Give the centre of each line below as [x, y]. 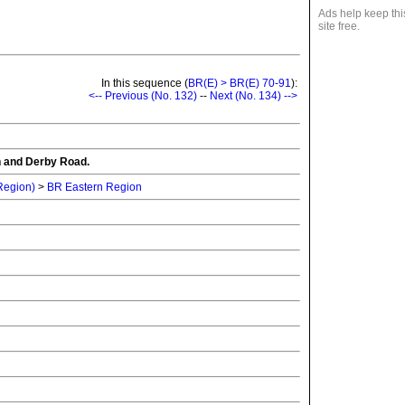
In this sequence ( [143, 84]
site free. [339, 26]
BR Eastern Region [94, 188]
